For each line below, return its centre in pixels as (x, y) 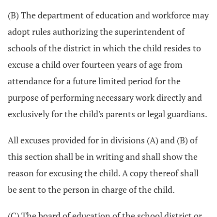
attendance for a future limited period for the (94, 81)
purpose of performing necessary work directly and (105, 97)
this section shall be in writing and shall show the (103, 156)
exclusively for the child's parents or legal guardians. (108, 114)
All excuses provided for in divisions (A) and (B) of (103, 140)
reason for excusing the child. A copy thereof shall (103, 173)
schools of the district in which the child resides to (104, 48)
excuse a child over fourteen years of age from (95, 64)
